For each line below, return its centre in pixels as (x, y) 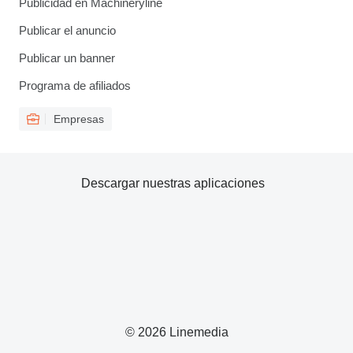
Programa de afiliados (75, 85)
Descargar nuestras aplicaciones (173, 183)
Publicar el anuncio (67, 30)
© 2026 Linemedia (176, 332)
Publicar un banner (67, 58)
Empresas (79, 119)
